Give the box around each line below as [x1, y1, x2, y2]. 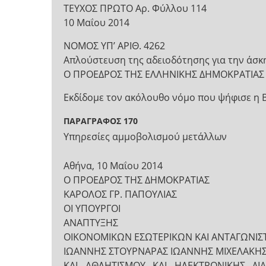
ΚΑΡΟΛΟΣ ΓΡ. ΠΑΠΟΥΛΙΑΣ [64, 188, 177, 201]
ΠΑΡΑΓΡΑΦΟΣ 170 [64, 115, 138, 126]
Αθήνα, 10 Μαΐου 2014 [64, 159, 163, 172]
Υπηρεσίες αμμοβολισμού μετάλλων [64, 130, 227, 143]
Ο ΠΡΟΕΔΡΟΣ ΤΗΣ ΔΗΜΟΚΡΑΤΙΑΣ [64, 173, 210, 186]
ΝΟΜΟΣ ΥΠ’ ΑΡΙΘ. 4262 [64, 39, 165, 52]
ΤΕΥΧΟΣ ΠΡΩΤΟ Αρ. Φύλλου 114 [64, 2, 207, 15]
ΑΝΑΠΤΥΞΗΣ [64, 216, 118, 229]
